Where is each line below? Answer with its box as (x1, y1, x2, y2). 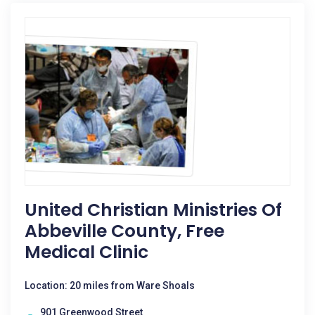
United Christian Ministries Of (25, 198, 282, 222)
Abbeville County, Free (25, 219, 224, 243)
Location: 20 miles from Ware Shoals (25, 280, 195, 291)
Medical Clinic (25, 240, 148, 264)
